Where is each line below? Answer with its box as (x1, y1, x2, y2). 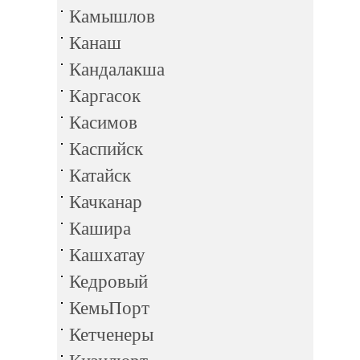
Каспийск (69, 139, 143, 159)
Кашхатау (69, 245, 145, 265)
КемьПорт (69, 298, 149, 318)
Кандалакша (69, 59, 165, 80)
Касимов (69, 112, 137, 133)
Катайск (69, 166, 131, 186)
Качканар (69, 192, 142, 212)
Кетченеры (69, 325, 153, 345)
